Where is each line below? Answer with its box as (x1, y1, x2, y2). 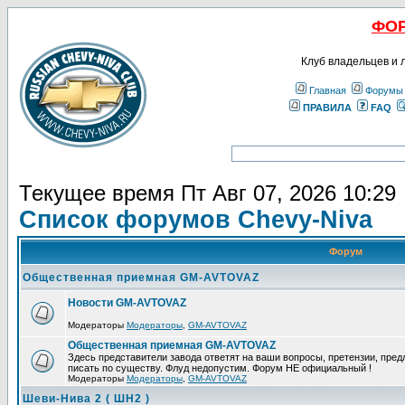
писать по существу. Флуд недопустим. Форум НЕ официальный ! (68, 363, 372, 373)
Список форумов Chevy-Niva (19, 206, 372, 233)
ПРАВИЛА (302, 102, 352, 113)
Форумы (365, 85, 403, 96)
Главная (309, 85, 346, 96)
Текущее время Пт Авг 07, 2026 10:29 (19, 181, 396, 205)
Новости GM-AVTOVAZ (68, 297, 186, 309)
